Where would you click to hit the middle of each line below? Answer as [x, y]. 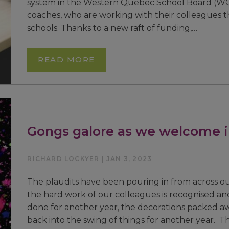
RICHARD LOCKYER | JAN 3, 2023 [90, 158]
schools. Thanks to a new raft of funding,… [112, 28]
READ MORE [66, 59]
